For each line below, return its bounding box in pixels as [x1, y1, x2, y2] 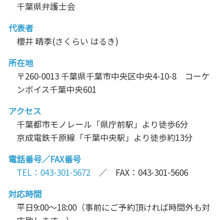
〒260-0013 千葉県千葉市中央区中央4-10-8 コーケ [17, 70, 210, 82]
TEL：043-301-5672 [17, 166, 90, 179]
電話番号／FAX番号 [8, 153, 81, 165]
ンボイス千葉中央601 [17, 83, 96, 96]
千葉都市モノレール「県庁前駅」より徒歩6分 [17, 118, 188, 131]
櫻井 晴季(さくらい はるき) [17, 35, 118, 48]
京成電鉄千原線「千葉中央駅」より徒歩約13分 [17, 131, 192, 144]
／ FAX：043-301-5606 [90, 166, 188, 179]
